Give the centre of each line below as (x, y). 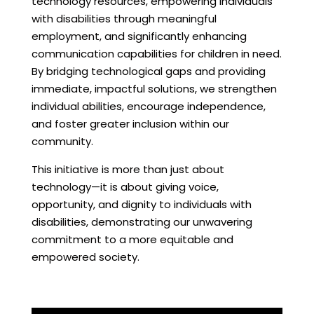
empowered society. (85, 257)
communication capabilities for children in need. (156, 53)
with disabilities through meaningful (124, 18)
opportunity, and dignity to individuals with (141, 204)
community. (62, 141)
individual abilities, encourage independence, (148, 106)
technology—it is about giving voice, (125, 186)
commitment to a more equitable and (132, 239)
